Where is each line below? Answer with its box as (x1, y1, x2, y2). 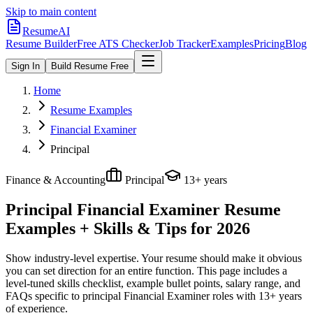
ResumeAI (22, 25, 70, 37)
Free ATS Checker (77, 38, 159, 50)
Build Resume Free (51, 61, 129, 71)
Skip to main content (6, 6, 96, 17)
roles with (210, 289, 256, 302)
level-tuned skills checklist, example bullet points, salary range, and (6, 277, 300, 289)
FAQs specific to (6, 289, 80, 302)
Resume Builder (6, 38, 77, 50)
